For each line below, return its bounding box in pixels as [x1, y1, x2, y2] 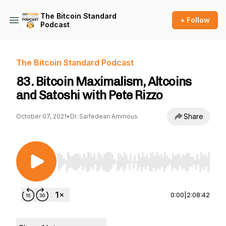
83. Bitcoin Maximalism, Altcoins [16, 74, 192, 89]
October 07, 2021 [16, 112, 67, 120]
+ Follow [180, 16, 210, 24]
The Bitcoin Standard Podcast [16, 58, 134, 68]
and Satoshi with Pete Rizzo [16, 88, 163, 102]
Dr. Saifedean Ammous [70, 112, 138, 120]
